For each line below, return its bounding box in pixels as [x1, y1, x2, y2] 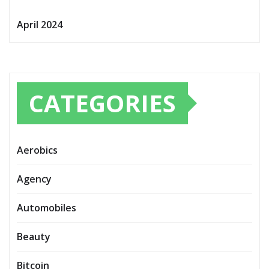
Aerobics [17, 143, 58, 157]
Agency [17, 172, 52, 186]
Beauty [17, 229, 50, 243]
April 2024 [17, 17, 62, 31]
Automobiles [17, 201, 76, 214]
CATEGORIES [29, 86, 176, 119]
